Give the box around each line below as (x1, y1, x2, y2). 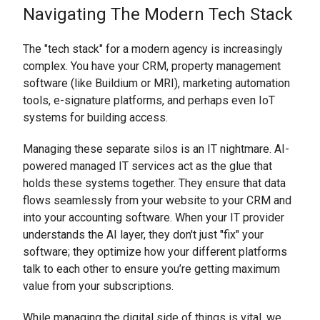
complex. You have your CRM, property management (23, 59, 281, 73)
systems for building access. (23, 110, 168, 124)
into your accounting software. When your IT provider (23, 210, 284, 224)
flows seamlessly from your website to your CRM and (23, 193, 291, 207)
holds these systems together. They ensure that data (23, 176, 286, 190)
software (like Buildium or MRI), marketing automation (23, 76, 290, 90)
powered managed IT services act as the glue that (23, 159, 272, 173)
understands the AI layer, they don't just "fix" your (23, 227, 264, 241)
